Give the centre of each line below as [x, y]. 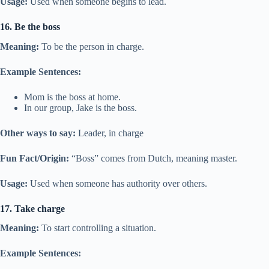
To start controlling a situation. [98, 228]
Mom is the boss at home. [72, 97]
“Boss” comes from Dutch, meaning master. [153, 158]
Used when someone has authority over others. [117, 183]
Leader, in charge [110, 133]
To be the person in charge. [92, 46]
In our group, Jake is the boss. [80, 107]
